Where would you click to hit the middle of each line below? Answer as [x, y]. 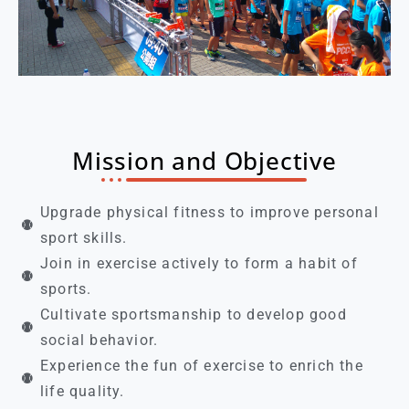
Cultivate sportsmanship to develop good [194, 315]
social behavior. [100, 341]
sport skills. [84, 238]
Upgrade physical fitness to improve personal [210, 213]
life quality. [83, 392]
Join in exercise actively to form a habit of [199, 264]
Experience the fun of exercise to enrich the [202, 366]
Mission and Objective [204, 161]
